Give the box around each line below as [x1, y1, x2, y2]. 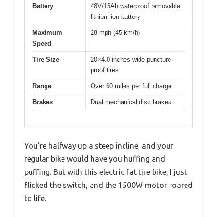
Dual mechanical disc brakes [91, 98, 171, 106]
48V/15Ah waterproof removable [91, 2, 180, 10]
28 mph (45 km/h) [91, 29, 140, 36]
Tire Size [32, 55, 59, 63]
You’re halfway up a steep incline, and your [24, 141, 173, 151]
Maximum [32, 29, 62, 36]
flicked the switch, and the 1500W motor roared [24, 181, 193, 190]
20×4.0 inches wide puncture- [91, 55, 173, 63]
